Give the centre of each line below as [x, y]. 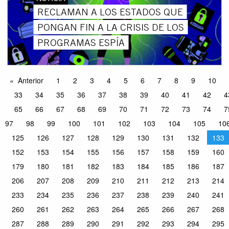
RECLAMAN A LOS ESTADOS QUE [110, 12]
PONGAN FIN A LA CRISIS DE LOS [110, 27]
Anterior [30, 81]
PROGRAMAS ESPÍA [81, 42]
